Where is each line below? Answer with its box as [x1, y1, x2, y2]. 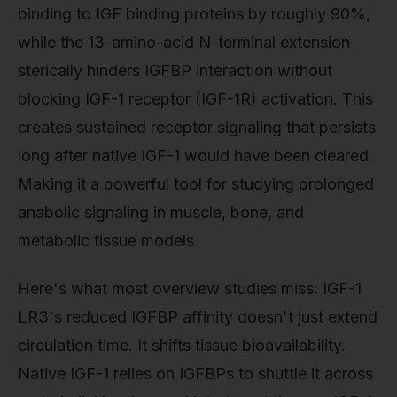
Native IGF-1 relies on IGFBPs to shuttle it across [18, 363, 373, 383]
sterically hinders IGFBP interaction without [18, 60, 332, 80]
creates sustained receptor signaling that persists [18, 117, 376, 136]
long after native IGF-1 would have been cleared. [18, 145, 373, 165]
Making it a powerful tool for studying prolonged [18, 174, 374, 193]
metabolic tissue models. [18, 230, 198, 250]
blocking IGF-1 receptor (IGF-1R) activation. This [18, 89, 373, 108]
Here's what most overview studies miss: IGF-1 [18, 278, 362, 298]
